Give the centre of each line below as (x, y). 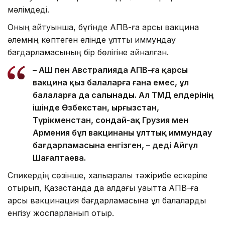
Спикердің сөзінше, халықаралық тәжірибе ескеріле (107, 175)
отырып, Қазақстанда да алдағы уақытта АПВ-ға (103, 188)
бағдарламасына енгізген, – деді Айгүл (115, 145)
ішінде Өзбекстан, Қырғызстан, (96, 107)
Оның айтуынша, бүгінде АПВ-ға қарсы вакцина (103, 27)
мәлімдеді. (28, 9)
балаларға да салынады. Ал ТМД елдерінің (123, 95)
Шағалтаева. (59, 157)
